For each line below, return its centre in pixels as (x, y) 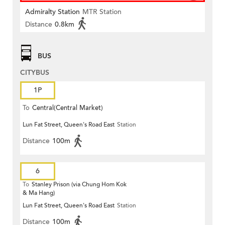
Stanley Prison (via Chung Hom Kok (79, 185)
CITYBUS (35, 73)
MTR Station (102, 12)
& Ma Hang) (39, 193)
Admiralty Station (52, 12)
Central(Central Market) (68, 108)
